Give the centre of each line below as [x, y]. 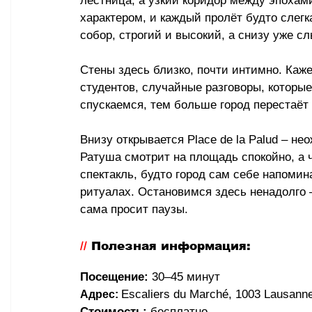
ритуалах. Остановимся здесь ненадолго [195, 192]
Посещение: [114, 277]
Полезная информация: [171, 247]
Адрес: [101, 295]
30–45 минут [184, 277]
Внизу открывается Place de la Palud [181, 140]
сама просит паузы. [134, 210]
